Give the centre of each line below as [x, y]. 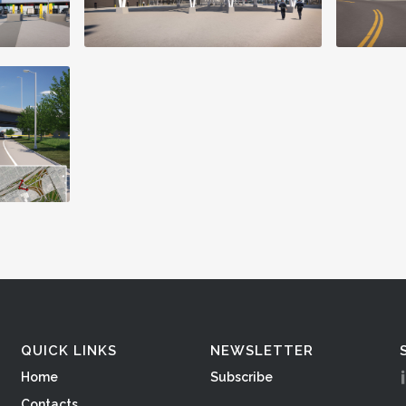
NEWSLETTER [262, 350]
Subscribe [242, 377]
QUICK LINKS [69, 350]
